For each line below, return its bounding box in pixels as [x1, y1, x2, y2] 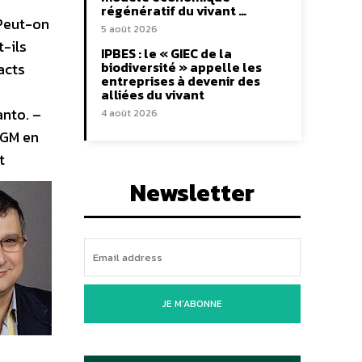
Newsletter [130, 175, 255, 211]
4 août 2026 [101, 106, 158, 120]
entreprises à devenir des [101, 71, 260, 90]
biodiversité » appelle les [101, 57, 262, 77]
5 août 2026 [101, 22, 158, 36]
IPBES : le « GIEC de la [101, 44, 232, 63]
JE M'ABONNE [162, 297, 222, 311]
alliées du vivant [101, 85, 204, 104]
